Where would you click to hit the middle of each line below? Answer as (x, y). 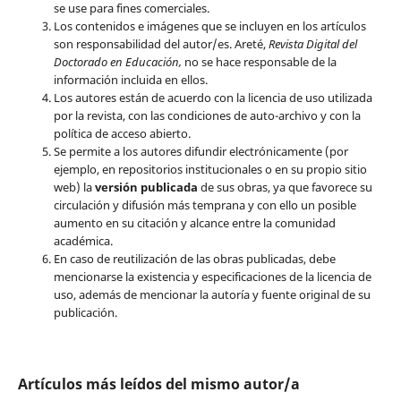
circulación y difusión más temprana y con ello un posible (205, 205)
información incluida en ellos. (130, 80)
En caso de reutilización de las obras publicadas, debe (194, 259)
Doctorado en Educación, (119, 62)
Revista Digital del (312, 44)
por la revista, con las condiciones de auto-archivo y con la (207, 116)
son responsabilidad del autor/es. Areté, (161, 44)
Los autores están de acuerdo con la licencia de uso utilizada (213, 98)
